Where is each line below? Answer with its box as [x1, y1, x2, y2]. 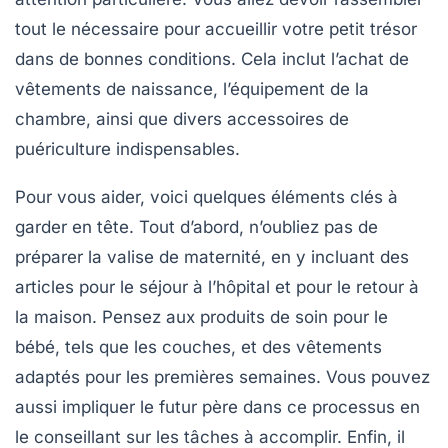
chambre [15, 109, 86, 130]
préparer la [15, 247, 107, 268]
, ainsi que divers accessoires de [86, 109, 349, 130]
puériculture [15, 139, 111, 160]
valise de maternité [107, 247, 261, 268]
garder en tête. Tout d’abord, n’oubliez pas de [15, 217, 378, 238]
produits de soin [200, 307, 328, 328]
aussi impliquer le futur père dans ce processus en [15, 397, 420, 418]
